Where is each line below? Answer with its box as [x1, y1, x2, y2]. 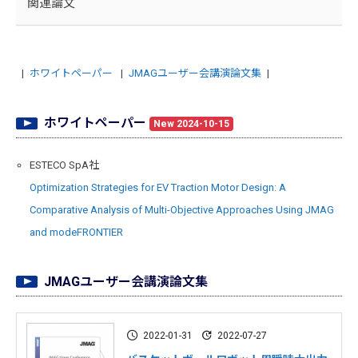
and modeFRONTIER [29, 226, 123, 239]
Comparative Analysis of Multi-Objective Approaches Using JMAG [29, 204, 334, 217]
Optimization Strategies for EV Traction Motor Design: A [29, 181, 286, 194]
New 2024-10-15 [153, 118, 229, 130]
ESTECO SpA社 [29, 159, 99, 172]
